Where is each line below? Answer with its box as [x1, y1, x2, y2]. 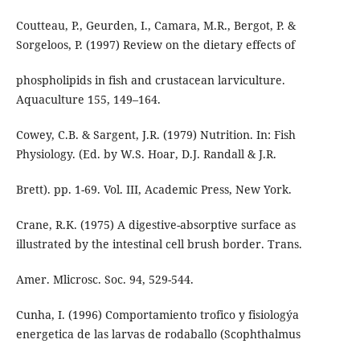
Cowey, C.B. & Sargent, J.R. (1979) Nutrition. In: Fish [15, 126, 296, 142]
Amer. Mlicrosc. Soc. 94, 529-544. [15, 271, 194, 287]
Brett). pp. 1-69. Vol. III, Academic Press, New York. [15, 181, 292, 197]
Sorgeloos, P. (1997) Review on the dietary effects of [15, 36, 295, 52]
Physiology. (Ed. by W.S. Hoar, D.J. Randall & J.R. [15, 145, 276, 162]
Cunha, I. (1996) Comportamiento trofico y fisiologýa [15, 306, 299, 322]
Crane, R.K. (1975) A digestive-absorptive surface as [15, 216, 296, 232]
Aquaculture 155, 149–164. [15, 91, 161, 107]
